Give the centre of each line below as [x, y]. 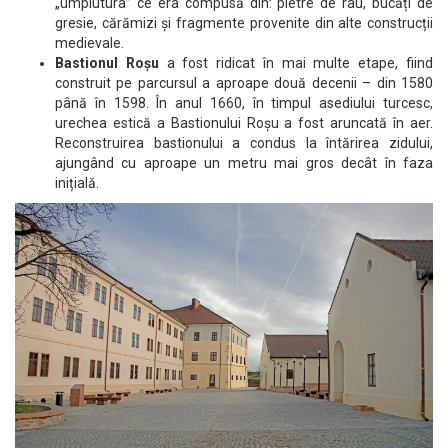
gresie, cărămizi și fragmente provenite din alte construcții [244, 22]
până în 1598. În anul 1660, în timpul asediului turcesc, [244, 102]
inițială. [77, 182]
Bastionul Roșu [107, 62]
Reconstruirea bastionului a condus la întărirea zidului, [244, 142]
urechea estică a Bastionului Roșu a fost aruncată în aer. [244, 122]
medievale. [89, 42]
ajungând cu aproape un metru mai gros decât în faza [244, 162]
